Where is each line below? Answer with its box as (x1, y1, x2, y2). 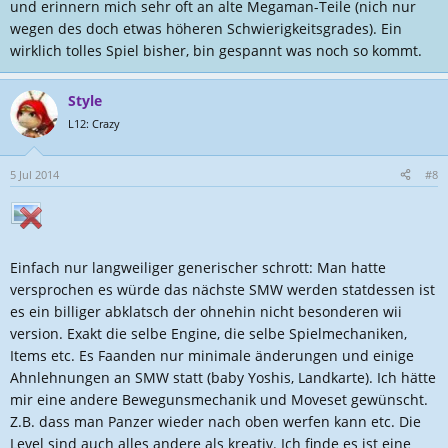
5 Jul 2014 (10, 167, 59, 182)
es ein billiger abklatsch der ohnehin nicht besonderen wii (10, 302, 402, 321)
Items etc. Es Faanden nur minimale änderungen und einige (10, 346, 414, 365)
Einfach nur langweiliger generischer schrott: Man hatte (10, 258, 386, 277)
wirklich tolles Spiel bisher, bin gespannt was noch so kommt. (10, 41, 422, 60)
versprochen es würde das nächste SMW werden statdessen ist (10, 280, 435, 299)
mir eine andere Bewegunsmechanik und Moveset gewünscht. (10, 390, 428, 409)
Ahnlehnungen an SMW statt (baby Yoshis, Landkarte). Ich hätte (10, 368, 436, 387)
